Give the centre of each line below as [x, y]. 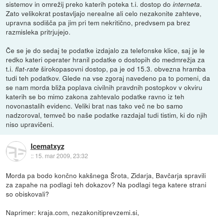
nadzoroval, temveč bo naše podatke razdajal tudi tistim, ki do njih [107, 115]
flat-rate [27, 69]
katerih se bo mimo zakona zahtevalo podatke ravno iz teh [95, 97]
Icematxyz [47, 146]
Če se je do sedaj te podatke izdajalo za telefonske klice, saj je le [106, 50]
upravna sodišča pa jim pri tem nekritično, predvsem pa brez [98, 23]
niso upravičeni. [30, 124]
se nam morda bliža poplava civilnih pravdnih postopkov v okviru [104, 87]
